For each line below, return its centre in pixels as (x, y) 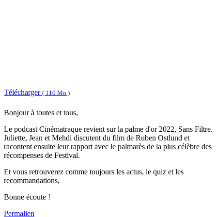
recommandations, (32, 181)
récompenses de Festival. (42, 155)
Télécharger (23, 92)
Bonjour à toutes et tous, (41, 113)
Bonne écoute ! (27, 197)
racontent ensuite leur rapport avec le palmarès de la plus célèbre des (108, 147)
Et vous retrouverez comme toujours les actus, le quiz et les (94, 172)
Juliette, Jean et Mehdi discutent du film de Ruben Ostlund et (97, 138)
